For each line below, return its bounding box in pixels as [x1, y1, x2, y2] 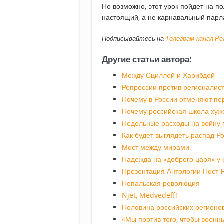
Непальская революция [122, 178, 200, 188]
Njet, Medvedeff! [122, 190, 177, 200]
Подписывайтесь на [102, 34, 165, 43]
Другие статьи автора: [102, 53, 192, 65]
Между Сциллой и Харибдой [122, 70, 215, 80]
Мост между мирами [122, 142, 189, 152]
